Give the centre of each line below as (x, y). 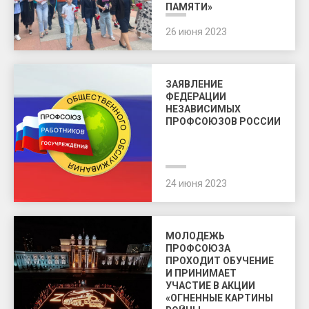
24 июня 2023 (196, 183)
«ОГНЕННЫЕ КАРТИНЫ (219, 298)
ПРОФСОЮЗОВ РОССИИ (223, 121)
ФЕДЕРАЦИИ (196, 97)
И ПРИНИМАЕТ (201, 273)
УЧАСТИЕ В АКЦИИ (210, 286)
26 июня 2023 (196, 32)
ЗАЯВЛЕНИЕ (194, 84)
